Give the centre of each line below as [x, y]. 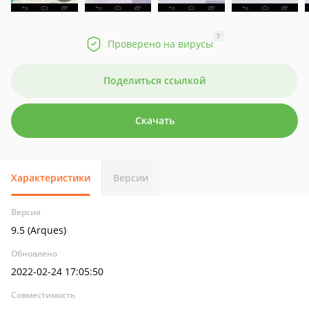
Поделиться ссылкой [154, 80]
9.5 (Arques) [39, 230]
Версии [131, 178]
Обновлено [34, 253]
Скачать [154, 120]
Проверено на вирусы [160, 44]
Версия [26, 212]
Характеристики [51, 178]
